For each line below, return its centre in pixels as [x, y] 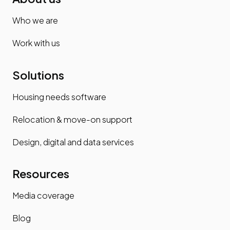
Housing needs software [59, 97]
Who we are [35, 21]
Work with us [36, 43]
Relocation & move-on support [72, 119]
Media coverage [43, 196]
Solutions [38, 75]
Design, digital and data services [73, 142]
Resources [41, 174]
